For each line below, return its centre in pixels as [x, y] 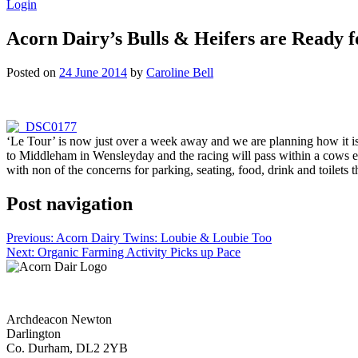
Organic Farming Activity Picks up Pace [139, 252]
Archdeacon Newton [59, 319]
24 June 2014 [93, 72]
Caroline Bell [180, 72]
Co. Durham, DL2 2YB [67, 348]
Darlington [34, 333]
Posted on [33, 72]
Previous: [30, 237]
